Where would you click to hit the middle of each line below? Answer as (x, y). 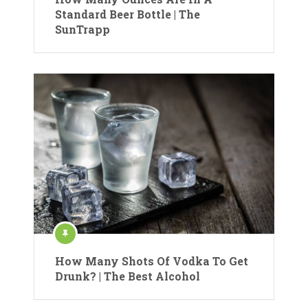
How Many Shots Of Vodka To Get (152, 261)
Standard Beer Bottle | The (128, 14)
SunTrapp (82, 30)
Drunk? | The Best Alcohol (128, 276)
